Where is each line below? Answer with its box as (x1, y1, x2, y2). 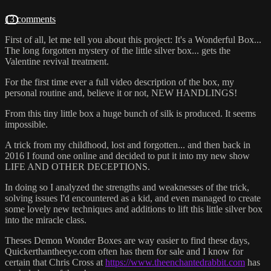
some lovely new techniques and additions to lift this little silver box (5, 203, 263, 214)
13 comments (5, 13, 56, 24)
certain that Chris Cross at (5, 256, 105, 267)
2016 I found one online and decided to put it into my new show (5, 150, 250, 161)
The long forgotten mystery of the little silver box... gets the (5, 45, 230, 56)
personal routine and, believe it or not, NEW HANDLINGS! (5, 87, 237, 98)
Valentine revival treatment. (5, 56, 109, 67)
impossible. (5, 119, 48, 129)
